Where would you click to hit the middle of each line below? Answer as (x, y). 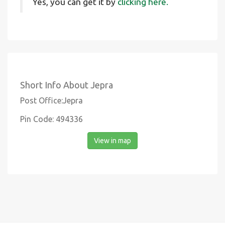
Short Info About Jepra (67, 85)
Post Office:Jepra (51, 100)
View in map (113, 141)
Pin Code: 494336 (51, 119)
